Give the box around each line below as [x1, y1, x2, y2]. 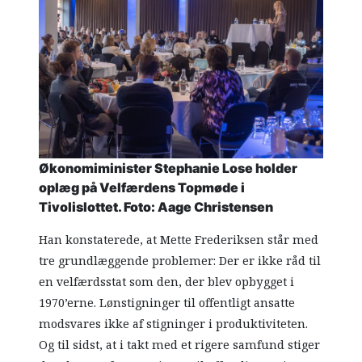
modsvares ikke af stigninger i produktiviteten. [39, 314, 309, 333]
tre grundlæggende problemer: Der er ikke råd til [39, 251, 322, 270]
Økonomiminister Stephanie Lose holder [39, 159, 298, 176]
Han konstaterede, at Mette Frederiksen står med [39, 230, 319, 249]
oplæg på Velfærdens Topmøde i [39, 179, 246, 196]
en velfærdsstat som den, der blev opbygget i [39, 272, 295, 291]
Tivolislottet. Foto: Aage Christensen [39, 198, 274, 215]
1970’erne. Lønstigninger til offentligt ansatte [39, 293, 296, 312]
